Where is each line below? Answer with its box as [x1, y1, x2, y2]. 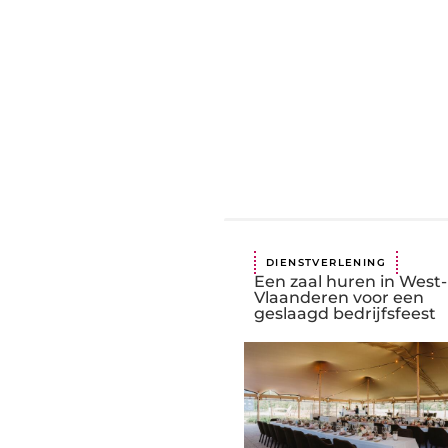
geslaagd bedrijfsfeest [254, 304, 436, 324]
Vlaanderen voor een [254, 288, 424, 308]
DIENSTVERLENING [266, 256, 386, 270]
